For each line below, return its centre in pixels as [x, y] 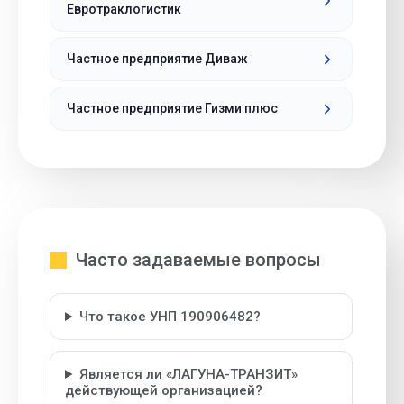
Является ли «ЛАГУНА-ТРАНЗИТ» [188, 374]
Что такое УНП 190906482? [170, 317]
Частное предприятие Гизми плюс [172, 108]
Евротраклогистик [124, 9]
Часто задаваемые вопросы [198, 260]
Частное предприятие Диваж [157, 59]
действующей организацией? [164, 390]
